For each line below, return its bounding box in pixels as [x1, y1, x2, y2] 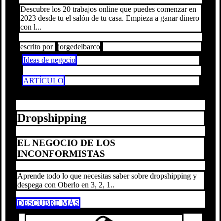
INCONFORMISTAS [17, 148, 105, 159]
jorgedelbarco [58, 42, 100, 51]
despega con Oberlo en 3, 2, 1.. [17, 180, 114, 189]
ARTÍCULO [23, 76, 64, 85]
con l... [20, 23, 41, 32]
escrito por [20, 42, 55, 51]
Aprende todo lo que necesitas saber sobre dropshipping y [17, 171, 197, 180]
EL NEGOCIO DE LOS [17, 138, 115, 148]
